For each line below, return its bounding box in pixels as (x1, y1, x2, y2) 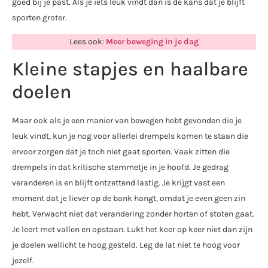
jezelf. (12, 255, 34, 266)
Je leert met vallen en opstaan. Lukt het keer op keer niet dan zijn (12, 224, 252, 235)
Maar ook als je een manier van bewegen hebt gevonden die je (12, 115, 242, 126)
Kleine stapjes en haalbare (12, 58, 248, 81)
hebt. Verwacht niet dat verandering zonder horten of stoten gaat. (12, 209, 254, 220)
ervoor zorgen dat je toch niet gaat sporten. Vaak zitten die (12, 147, 230, 157)
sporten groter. (12, 12, 67, 23)
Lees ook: (69, 36, 106, 47)
